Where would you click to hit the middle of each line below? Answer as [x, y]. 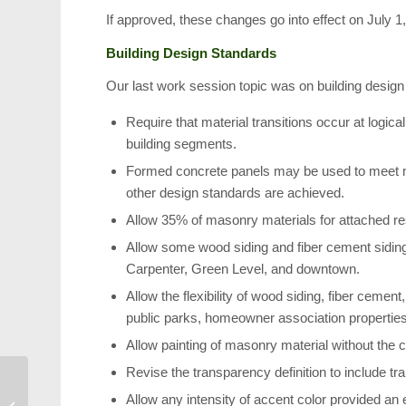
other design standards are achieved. [236, 193]
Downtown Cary [72, 387]
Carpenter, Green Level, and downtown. [243, 269]
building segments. [182, 144]
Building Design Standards [192, 53]
